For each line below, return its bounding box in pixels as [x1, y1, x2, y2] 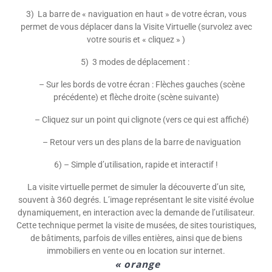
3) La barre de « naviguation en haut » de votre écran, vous [25, 8, 246, 19]
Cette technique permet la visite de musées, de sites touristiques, [16, 220, 256, 230]
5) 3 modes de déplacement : [81, 56, 191, 67]
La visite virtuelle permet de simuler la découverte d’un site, [27, 182, 245, 192]
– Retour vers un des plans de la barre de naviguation [31, 137, 241, 147]
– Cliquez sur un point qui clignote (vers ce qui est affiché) [23, 114, 249, 124]
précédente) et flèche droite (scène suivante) [53, 92, 219, 102]
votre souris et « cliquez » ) [87, 34, 185, 44]
